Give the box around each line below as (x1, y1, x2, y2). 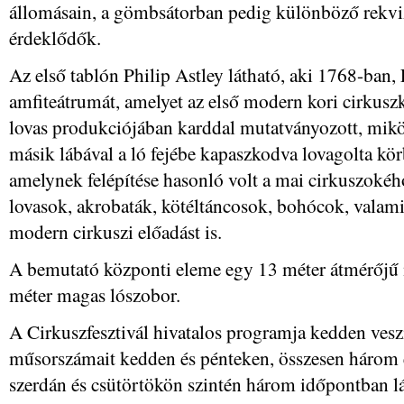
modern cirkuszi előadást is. (9, 218, 222, 244)
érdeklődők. (9, 24, 101, 50)
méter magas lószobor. (9, 281, 180, 308)
